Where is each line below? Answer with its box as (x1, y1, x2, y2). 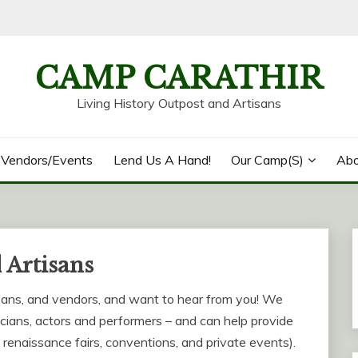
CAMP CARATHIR (35, 60, 323, 97)
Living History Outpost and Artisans (77, 95, 281, 111)
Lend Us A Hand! (113, 152, 211, 168)
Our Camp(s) (231, 152, 304, 168)
